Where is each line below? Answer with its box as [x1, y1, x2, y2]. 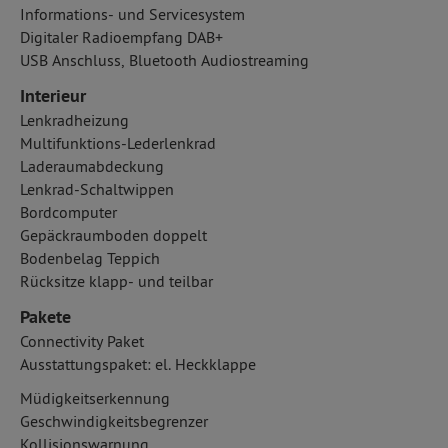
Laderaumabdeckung [20, 156, 164, 176]
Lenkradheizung [20, 110, 129, 130]
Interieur [20, 84, 86, 107]
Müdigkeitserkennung [20, 388, 170, 408]
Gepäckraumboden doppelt [20, 225, 207, 245]
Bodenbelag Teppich [20, 248, 160, 268]
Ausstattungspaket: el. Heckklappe [20, 354, 256, 374]
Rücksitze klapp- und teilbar [20, 271, 213, 291]
